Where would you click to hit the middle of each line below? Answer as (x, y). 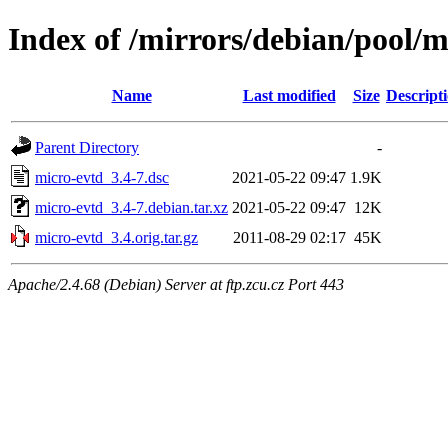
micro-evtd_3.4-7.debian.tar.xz (131, 207)
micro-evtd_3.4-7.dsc (102, 177)
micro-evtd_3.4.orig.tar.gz (116, 237)
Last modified (289, 95)
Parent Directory (87, 147)
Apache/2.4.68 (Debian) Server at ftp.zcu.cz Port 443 (176, 284)
